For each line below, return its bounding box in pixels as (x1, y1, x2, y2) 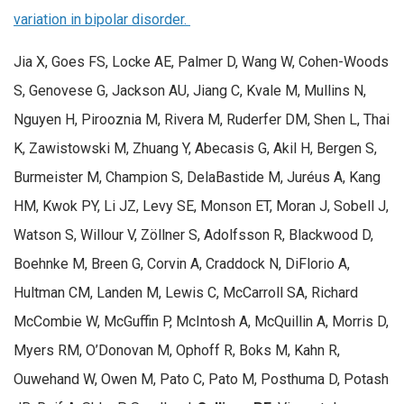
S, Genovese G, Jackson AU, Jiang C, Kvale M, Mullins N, (14, 82, 366, 100)
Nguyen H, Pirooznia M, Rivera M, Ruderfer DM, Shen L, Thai (14, 111, 390, 129)
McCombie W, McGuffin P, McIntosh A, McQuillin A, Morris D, (14, 313, 389, 331)
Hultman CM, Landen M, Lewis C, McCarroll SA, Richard (14, 284, 358, 302)
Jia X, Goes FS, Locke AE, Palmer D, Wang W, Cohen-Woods (14, 53, 389, 71)
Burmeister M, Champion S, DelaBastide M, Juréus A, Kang (14, 169, 381, 187)
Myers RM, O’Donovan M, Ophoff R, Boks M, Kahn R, (14, 342, 340, 360)
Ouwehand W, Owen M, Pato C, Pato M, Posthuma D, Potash (14, 371, 389, 389)
